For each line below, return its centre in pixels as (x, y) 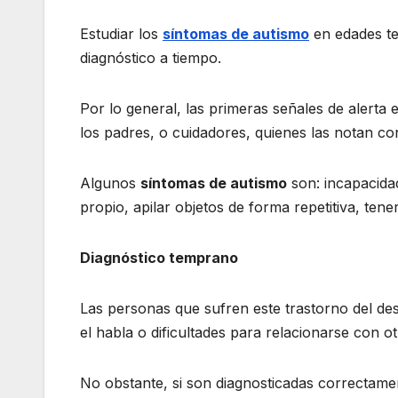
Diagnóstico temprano (159, 258)
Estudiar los (121, 34)
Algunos (110, 183)
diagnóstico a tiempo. (151, 58)
